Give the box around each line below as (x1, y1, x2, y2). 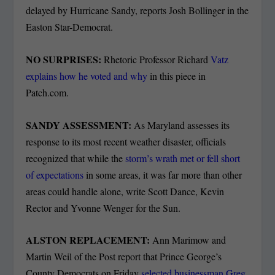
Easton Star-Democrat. (26, 20, 114, 34)
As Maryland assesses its (131, 118, 230, 131)
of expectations (26, 168, 84, 181)
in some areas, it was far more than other (83, 168, 242, 181)
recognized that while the (26, 151, 126, 165)
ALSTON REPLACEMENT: (26, 233, 153, 247)
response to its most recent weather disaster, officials (26, 134, 227, 148)
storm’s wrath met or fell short (125, 151, 241, 165)
